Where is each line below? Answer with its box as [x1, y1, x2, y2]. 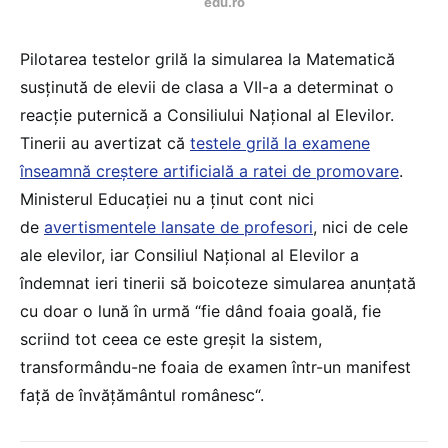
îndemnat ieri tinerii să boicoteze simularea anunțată [20, 273, 416, 294]
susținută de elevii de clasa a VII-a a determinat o [20, 77, 394, 98]
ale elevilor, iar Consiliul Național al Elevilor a [20, 245, 359, 266]
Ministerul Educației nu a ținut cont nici [20, 189, 314, 210]
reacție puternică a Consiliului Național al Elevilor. [20, 105, 394, 126]
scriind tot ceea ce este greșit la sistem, [20, 329, 322, 350]
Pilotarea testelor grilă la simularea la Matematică [20, 49, 395, 70]
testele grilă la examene [190, 133, 370, 154]
